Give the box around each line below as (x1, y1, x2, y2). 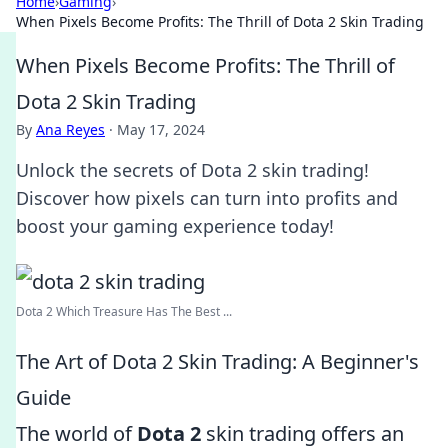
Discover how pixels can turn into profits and (16, 186, 398, 210)
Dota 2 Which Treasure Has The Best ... (16, 303, 232, 320)
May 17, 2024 (117, 120, 205, 139)
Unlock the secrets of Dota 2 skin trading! (16, 158, 369, 182)
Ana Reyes (36, 120, 105, 139)
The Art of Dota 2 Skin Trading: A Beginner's (16, 348, 419, 375)
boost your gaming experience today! (16, 214, 334, 238)
